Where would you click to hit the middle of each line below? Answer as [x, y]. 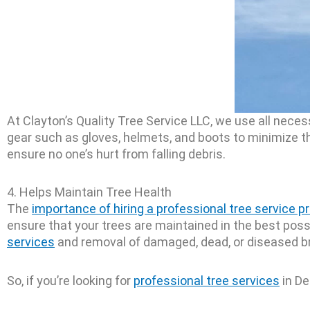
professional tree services [207, 280]
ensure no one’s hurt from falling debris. [116, 154]
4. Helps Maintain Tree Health [89, 192]
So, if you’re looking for [70, 280]
